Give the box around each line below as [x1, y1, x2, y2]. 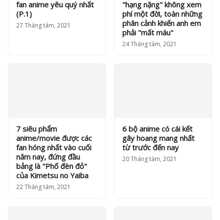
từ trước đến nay [122, 142, 179, 152]
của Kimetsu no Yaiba [16, 170, 88, 180]
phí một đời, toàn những [122, 9, 202, 19]
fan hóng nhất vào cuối [16, 142, 91, 152]
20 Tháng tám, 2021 [122, 155, 177, 163]
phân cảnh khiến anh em [122, 18, 201, 28]
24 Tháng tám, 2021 [122, 40, 177, 48]
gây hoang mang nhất [122, 133, 194, 143]
